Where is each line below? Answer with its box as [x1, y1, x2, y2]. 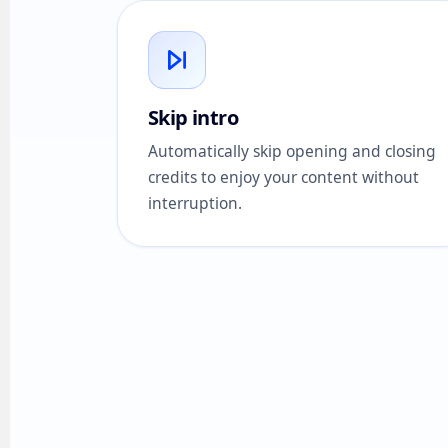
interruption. [148, 192, 242, 214]
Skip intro [148, 104, 238, 131]
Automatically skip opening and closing [148, 140, 436, 162]
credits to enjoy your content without [148, 166, 419, 188]
